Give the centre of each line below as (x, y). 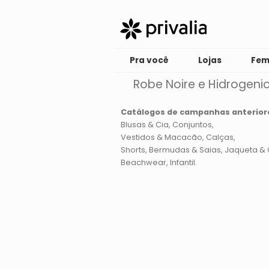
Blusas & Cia (144, 125)
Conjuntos (192, 125)
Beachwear (143, 162)
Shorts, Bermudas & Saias (171, 150)
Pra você (150, 60)
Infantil (182, 162)
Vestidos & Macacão (161, 137)
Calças (219, 137)
